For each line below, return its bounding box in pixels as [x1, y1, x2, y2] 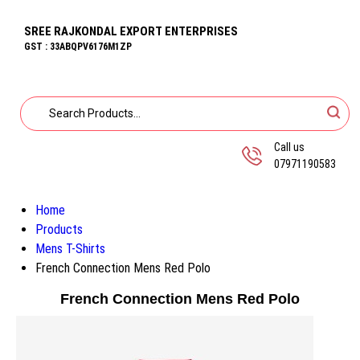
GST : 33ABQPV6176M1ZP [24, 41, 132, 52]
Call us [274, 141, 305, 153]
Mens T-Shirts [35, 241, 105, 256]
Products [35, 222, 83, 237]
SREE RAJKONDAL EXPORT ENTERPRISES [24, 24, 238, 39]
